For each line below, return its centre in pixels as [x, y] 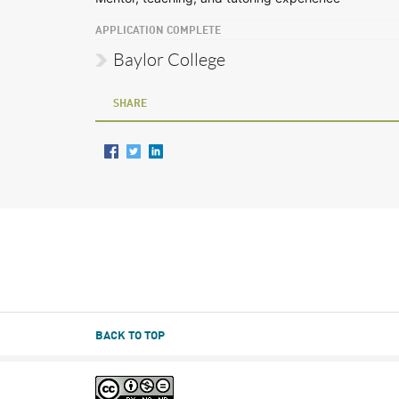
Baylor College [169, 59]
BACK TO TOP [130, 336]
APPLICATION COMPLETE [158, 31]
